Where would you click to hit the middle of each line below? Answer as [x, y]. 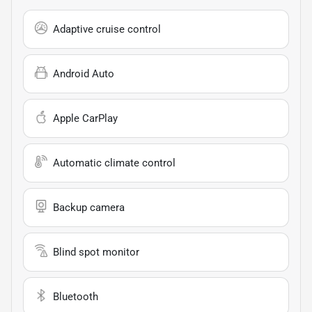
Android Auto [84, 73]
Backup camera [89, 207]
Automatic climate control [114, 163]
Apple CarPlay [85, 118]
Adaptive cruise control [107, 29]
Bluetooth [76, 296]
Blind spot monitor [96, 252]
